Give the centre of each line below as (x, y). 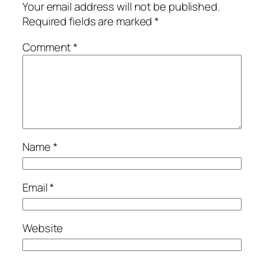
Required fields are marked (89, 22)
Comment (48, 47)
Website (43, 228)
